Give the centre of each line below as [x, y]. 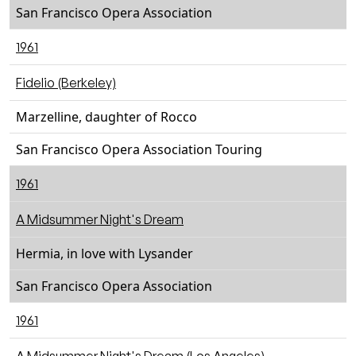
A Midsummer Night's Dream [100, 219]
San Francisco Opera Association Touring [139, 149]
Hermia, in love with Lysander [104, 253]
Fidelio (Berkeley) [66, 83]
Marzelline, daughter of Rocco [106, 117]
